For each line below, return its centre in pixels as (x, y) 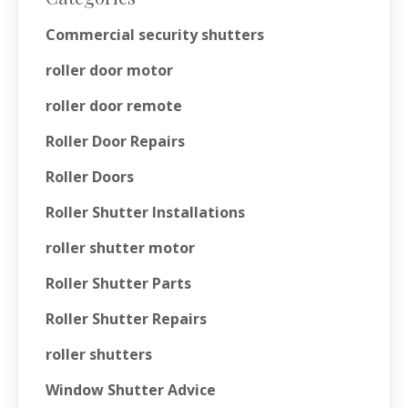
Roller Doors (90, 177)
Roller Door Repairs (115, 142)
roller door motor (109, 71)
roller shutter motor (120, 248)
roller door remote (114, 106)
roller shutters (99, 355)
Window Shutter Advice (131, 390)
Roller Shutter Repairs (126, 319)
